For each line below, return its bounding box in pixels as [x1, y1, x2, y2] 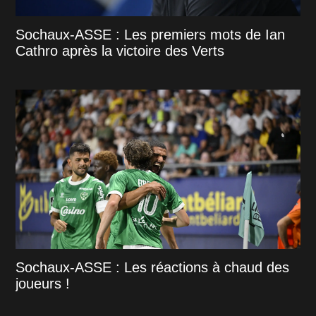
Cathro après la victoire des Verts [16, 43, 225, 59]
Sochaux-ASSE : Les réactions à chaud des [16, 260, 290, 276]
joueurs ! [16, 276, 71, 292]
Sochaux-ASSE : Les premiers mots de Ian [16, 27, 286, 43]
